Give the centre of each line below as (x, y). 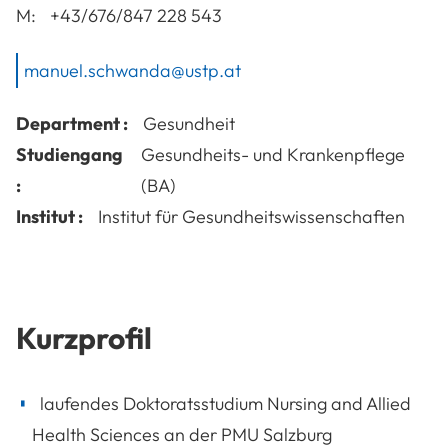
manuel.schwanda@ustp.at (132, 70)
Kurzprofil (84, 337)
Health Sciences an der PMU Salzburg (182, 434)
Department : (72, 123)
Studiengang (69, 154)
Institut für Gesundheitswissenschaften (251, 216)
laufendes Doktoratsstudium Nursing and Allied (223, 403)
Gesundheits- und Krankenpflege (273, 154)
